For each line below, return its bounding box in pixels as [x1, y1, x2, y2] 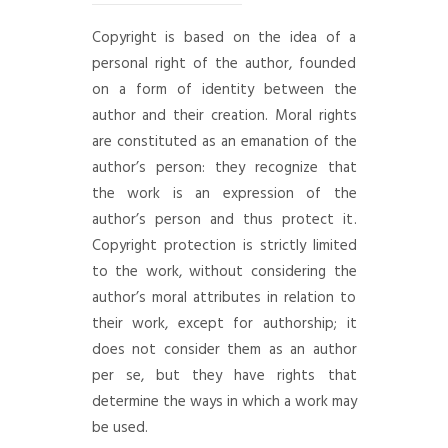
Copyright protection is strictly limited [91, 234, 357, 258]
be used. [91, 416, 148, 440]
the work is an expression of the [91, 182, 357, 206]
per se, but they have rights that [91, 364, 357, 388]
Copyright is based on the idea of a [91, 26, 357, 50]
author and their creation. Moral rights [91, 104, 357, 128]
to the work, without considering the [91, 260, 357, 284]
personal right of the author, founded [91, 52, 357, 76]
